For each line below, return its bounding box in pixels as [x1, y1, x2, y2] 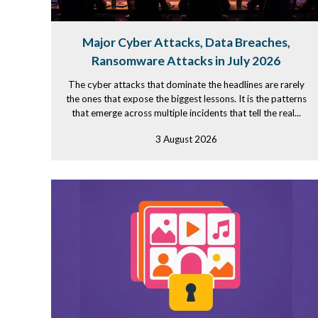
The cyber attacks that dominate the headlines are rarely [67, 79, 305, 90]
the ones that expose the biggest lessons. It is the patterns [65, 93, 307, 104]
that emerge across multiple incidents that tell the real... [71, 107, 301, 119]
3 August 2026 [155, 133, 217, 145]
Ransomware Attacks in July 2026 [92, 53, 280, 68]
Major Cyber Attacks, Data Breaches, [82, 35, 290, 50]
